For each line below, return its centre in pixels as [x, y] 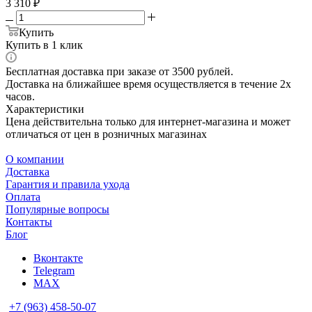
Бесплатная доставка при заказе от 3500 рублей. [119, 71]
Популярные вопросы [57, 209]
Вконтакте [58, 258]
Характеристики [45, 109]
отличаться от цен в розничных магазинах [106, 134]
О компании [35, 159]
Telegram [54, 270]
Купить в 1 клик [44, 45]
